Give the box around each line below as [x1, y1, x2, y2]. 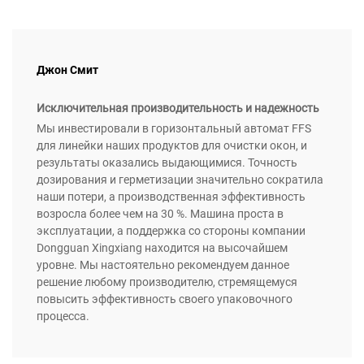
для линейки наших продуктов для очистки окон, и [37, 139, 307, 153]
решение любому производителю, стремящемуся [37, 275, 297, 289]
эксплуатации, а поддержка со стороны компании [37, 224, 305, 238]
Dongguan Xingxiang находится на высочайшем [37, 241, 288, 255]
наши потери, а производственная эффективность [37, 190, 305, 204]
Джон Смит [37, 63, 98, 77]
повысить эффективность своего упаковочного [37, 292, 292, 306]
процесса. [37, 310, 89, 323]
